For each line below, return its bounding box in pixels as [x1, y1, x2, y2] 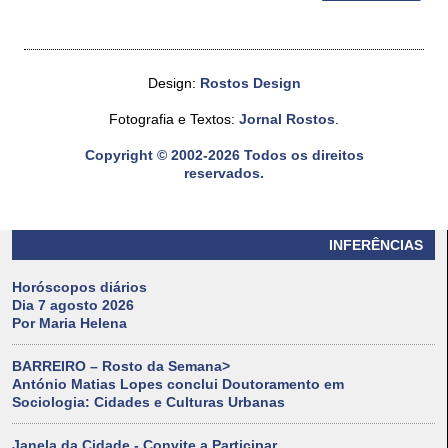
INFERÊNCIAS [329, 237, 423, 254]
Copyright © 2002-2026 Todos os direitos [84, 147, 364, 164]
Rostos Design [199, 75, 301, 92]
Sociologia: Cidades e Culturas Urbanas [12, 394, 285, 411]
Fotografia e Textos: [109, 111, 239, 128]
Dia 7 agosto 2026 [12, 297, 134, 314]
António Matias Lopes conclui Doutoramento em [12, 376, 344, 393]
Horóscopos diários [12, 279, 147, 296]
